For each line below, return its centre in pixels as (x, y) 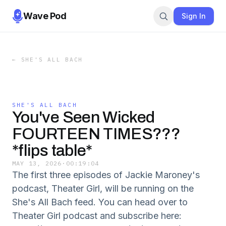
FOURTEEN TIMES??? (96, 134)
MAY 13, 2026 (37, 163)
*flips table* (52, 151)
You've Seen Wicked (83, 117)
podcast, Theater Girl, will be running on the (103, 188)
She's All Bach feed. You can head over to (100, 202)
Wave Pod (45, 16)
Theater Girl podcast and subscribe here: (97, 216)
